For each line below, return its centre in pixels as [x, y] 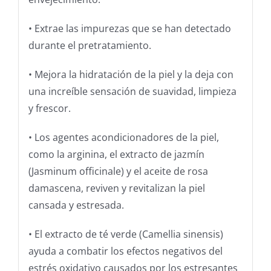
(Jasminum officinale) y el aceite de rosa [118, 171]
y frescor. [49, 109]
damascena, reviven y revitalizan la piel [116, 188]
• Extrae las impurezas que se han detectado [129, 29]
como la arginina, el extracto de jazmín [116, 155]
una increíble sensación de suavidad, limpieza [132, 92]
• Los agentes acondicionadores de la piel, [123, 138]
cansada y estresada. [76, 205]
